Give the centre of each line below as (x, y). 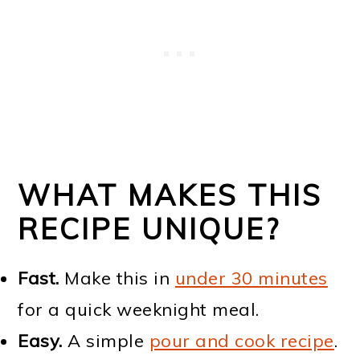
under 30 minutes (251, 278)
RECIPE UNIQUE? (149, 229)
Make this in (117, 278)
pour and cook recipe (241, 341)
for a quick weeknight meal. (139, 309)
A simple (106, 341)
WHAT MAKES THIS (170, 195)
